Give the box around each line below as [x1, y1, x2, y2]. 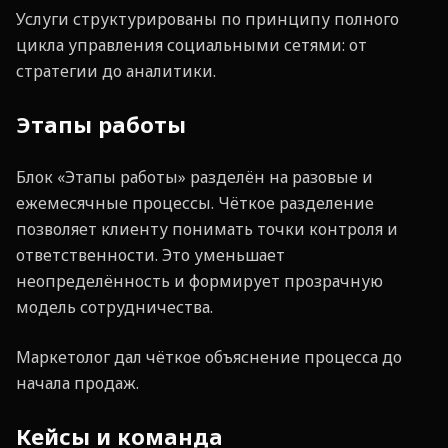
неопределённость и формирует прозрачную [16, 270, 383, 292]
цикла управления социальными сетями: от [16, 34, 367, 56]
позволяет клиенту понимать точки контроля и [16, 218, 398, 240]
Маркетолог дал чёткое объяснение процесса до [16, 346, 402, 368]
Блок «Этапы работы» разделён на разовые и [16, 166, 373, 188]
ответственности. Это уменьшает [16, 244, 285, 266]
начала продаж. [16, 372, 139, 394]
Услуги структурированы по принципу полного [16, 8, 399, 30]
